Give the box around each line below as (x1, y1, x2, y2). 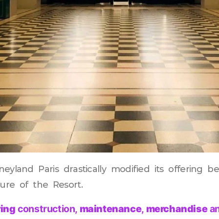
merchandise (146, 202, 208, 215)
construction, (15, 202, 80, 215)
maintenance (79, 202, 142, 215)
